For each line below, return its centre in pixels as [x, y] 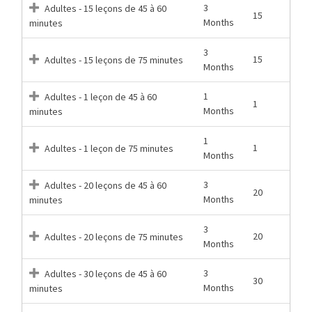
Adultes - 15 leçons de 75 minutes [113, 60]
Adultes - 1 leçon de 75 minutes [108, 148]
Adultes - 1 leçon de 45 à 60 [100, 96]
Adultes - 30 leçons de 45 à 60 [104, 273]
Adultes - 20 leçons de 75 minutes [113, 236]
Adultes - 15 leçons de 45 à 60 [104, 8]
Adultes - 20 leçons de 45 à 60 [104, 185]
